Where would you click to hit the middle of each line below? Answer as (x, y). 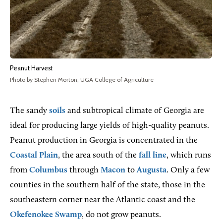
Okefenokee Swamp (46, 215)
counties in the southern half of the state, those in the (108, 185)
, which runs (189, 155)
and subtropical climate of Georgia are (135, 111)
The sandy (29, 111)
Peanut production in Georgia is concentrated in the (104, 140)
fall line (153, 155)
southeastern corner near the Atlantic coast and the (103, 200)
